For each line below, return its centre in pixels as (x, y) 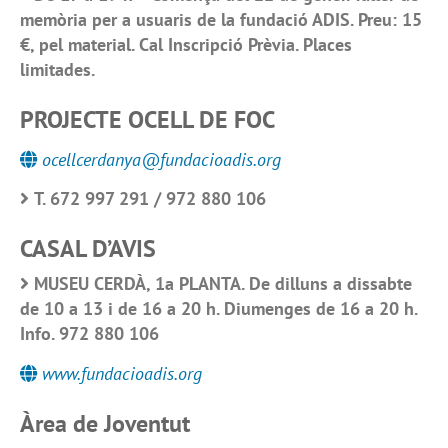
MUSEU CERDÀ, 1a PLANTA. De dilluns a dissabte (223, 283)
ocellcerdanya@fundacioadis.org (161, 159)
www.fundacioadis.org (122, 373)
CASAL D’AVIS (88, 248)
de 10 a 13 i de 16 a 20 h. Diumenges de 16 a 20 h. (218, 308)
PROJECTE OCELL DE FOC (147, 119)
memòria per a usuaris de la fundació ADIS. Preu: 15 (221, 19)
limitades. (57, 69)
